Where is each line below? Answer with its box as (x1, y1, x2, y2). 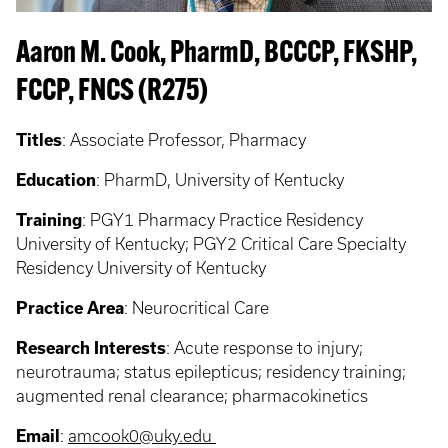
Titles (16, 131, 62, 149)
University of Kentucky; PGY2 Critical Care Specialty (16, 235, 406, 253)
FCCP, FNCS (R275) (16, 77, 208, 108)
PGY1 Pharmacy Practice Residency (90, 211, 363, 229)
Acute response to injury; (174, 339, 363, 357)
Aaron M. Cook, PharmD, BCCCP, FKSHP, (16, 39, 417, 70)
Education (16, 171, 96, 189)
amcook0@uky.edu (68, 427, 216, 445)
